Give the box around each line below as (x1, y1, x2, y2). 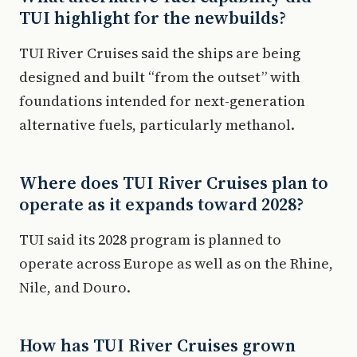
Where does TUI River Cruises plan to (19, 171, 328, 194)
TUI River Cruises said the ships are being (19, 43, 300, 63)
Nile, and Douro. (19, 277, 131, 297)
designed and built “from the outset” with (19, 67, 300, 87)
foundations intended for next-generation (19, 91, 305, 111)
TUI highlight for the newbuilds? (19, 6, 286, 29)
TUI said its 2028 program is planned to (19, 229, 281, 249)
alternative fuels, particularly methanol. (19, 115, 295, 135)
